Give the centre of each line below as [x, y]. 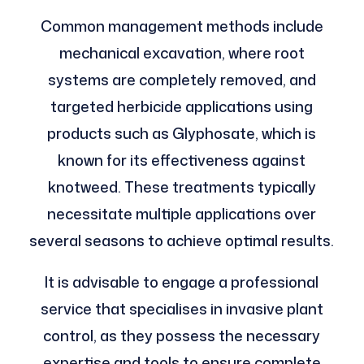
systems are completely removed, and [182, 80]
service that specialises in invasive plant [182, 309]
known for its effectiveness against [182, 160]
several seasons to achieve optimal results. [182, 241]
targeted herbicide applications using [182, 107]
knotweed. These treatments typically [182, 187]
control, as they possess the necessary [182, 336]
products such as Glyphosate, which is [182, 134]
